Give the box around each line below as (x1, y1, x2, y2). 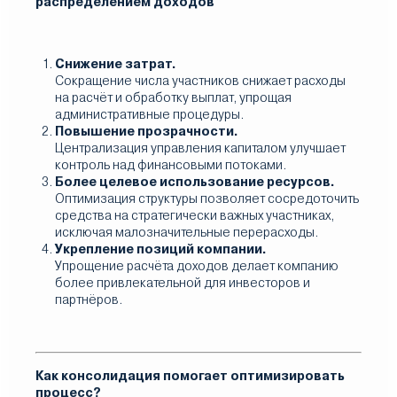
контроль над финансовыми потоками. (55, 158, 286, 172)
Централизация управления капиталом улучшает (55, 141, 346, 155)
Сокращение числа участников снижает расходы (55, 74, 346, 88)
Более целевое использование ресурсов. (55, 175, 335, 189)
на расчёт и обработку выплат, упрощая (55, 90, 292, 105)
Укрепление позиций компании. (55, 242, 267, 256)
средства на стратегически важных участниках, (55, 208, 334, 222)
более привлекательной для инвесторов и (55, 276, 310, 290)
